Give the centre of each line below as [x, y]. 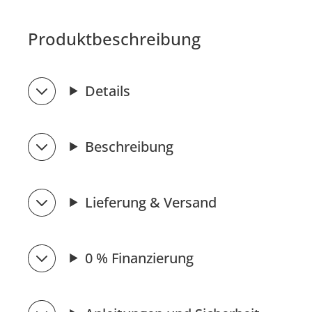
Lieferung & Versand [150, 202]
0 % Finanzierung [139, 258]
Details [107, 91]
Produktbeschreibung [115, 38]
